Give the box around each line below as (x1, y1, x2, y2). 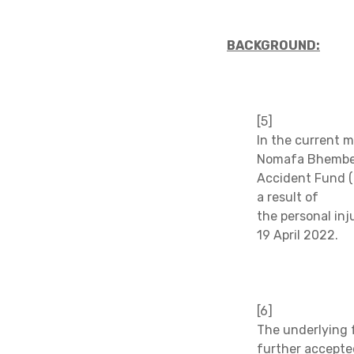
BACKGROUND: (227, 37, 320, 53)
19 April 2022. (256, 227, 338, 243)
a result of (256, 189, 318, 205)
